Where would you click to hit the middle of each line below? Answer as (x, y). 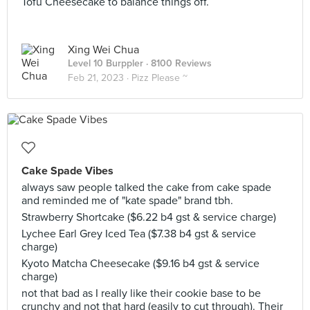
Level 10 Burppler (106, 63)
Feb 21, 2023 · (100, 78)
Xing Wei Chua (103, 50)
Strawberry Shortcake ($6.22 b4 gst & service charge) (149, 217)
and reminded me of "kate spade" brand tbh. (127, 201)
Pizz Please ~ (159, 78)
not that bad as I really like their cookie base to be (141, 293)
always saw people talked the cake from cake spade (146, 188)
